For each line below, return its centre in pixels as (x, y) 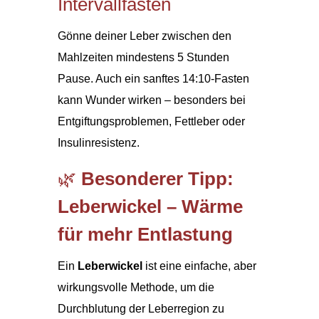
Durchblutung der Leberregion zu (141, 308)
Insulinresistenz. (98, 142)
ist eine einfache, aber (199, 266)
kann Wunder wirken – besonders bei (151, 100)
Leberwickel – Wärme (150, 206)
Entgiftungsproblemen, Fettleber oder (151, 121)
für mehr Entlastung (145, 234)
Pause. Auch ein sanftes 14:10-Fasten (153, 78)
